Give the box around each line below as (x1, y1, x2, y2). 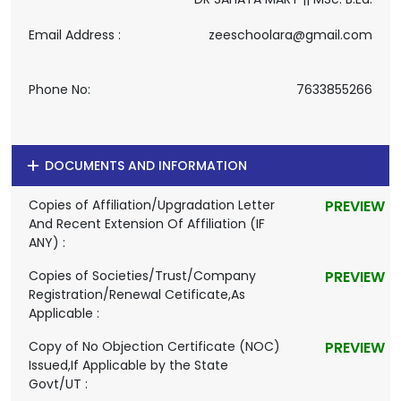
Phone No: (29, 81, 90, 98)
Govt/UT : (29, 375, 88, 393)
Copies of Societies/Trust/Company (29, 267, 256, 285)
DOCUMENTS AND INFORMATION (40, 157, 247, 175)
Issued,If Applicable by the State (29, 356, 228, 374)
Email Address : (29, 26, 121, 44)
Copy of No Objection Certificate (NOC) (29, 337, 280, 355)
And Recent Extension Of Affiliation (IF (29, 215, 265, 233)
